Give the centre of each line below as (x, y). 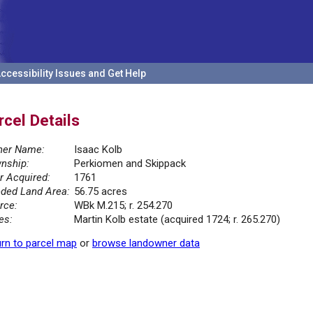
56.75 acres (101, 192)
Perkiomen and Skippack (130, 164)
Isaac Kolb (98, 150)
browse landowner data (146, 243)
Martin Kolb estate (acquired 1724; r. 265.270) (177, 220)
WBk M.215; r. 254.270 (123, 206)
